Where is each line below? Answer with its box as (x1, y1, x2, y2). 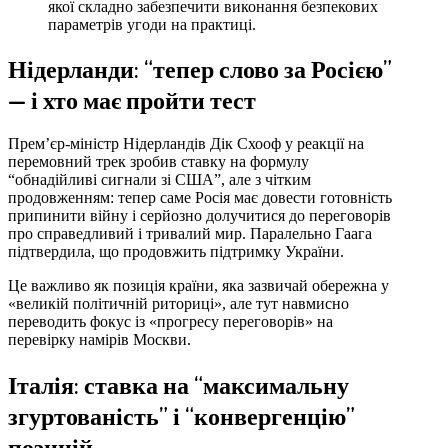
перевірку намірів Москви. (8, 331, 191, 349)
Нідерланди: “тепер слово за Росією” (8, 53, 392, 85)
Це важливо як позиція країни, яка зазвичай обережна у (8, 277, 389, 295)
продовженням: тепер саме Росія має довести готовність (8, 189, 392, 207)
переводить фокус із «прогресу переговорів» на (8, 313, 333, 331)
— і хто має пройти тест (8, 84, 256, 116)
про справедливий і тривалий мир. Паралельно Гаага (8, 225, 372, 243)
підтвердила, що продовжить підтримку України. (8, 243, 344, 261)
